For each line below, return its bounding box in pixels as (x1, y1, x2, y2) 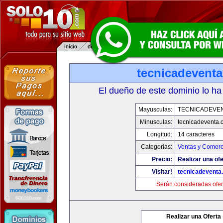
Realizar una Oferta (166, 213, 221, 220)
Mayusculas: (138, 106, 172, 113)
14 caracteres (177, 131, 215, 138)
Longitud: (146, 131, 172, 138)
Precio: (151, 156, 172, 163)
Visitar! (151, 168, 172, 175)
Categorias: (140, 143, 172, 150)
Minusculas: (139, 118, 172, 125)
